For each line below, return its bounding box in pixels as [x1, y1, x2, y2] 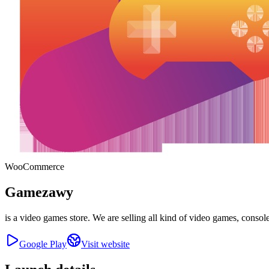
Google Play [19, 238, 67, 249]
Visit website [81, 238, 130, 249]
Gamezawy [5, 184, 73, 200]
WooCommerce [5, 162, 64, 172]
